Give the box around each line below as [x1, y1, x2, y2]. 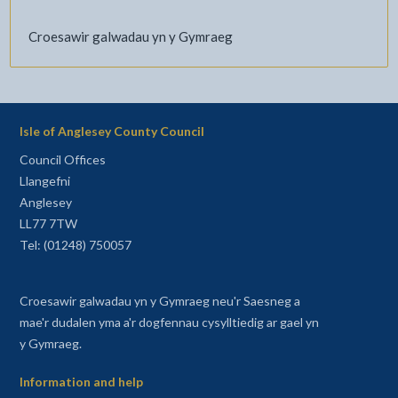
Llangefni [19, 173, 70, 189]
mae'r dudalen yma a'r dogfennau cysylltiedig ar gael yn [19, 314, 319, 330]
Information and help [19, 374, 143, 390]
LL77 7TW [19, 216, 77, 232]
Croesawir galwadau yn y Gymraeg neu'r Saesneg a [19, 293, 300, 309]
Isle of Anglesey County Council [19, 123, 204, 139]
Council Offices [19, 152, 106, 168]
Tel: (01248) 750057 [19, 237, 131, 253]
